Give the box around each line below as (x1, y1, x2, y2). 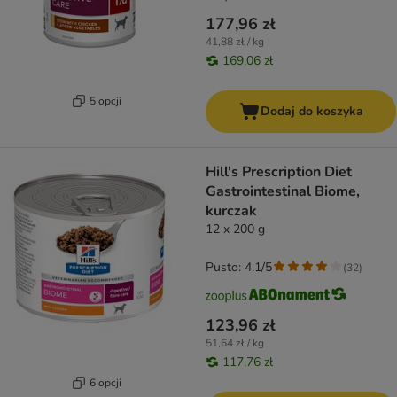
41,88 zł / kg (206, 35, 264, 50)
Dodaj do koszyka (260, 103, 363, 121)
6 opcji (89, 375, 121, 390)
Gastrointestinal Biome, (206, 182, 360, 202)
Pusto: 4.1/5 (206, 259, 272, 276)
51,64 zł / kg (206, 336, 264, 351)
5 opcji (89, 93, 121, 108)
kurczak (206, 201, 257, 222)
